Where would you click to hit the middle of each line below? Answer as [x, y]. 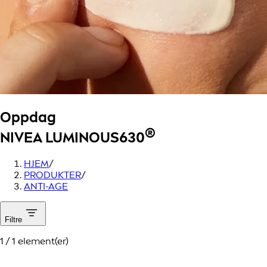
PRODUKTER [52, 175]
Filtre [13, 219]
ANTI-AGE [46, 186]
